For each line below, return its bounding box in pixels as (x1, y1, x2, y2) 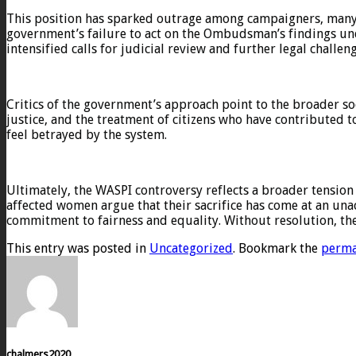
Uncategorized (149, 240, 233, 256)
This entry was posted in (6, 240, 149, 256)
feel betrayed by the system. (6, 126, 167, 142)
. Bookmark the (233, 240, 321, 256)
